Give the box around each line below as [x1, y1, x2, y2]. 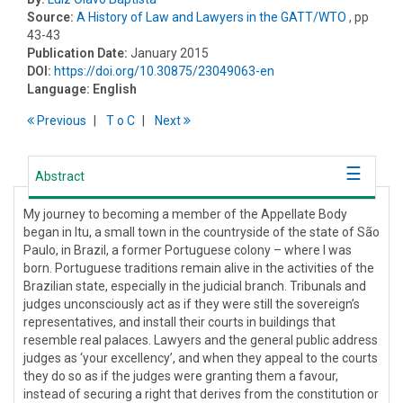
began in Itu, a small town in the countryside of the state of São [23, 225, 380, 240]
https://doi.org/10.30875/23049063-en [54, 64, 274, 79]
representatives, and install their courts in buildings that [23, 315, 336, 330]
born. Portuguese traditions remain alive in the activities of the [23, 261, 374, 276]
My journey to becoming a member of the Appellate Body [23, 207, 347, 222]
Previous [34, 113, 86, 129]
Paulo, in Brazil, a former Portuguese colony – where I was [23, 243, 352, 258]
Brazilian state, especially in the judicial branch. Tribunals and [23, 279, 366, 294]
